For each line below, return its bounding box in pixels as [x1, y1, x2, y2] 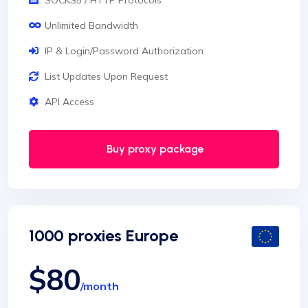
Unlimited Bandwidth [45, 19, 138, 32]
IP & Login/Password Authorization [45, 45, 203, 58]
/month [80, 279, 119, 294]
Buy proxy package [104, 142, 204, 156]
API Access [45, 96, 94, 109]
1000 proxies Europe [29, 225, 178, 246]
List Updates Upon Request [45, 70, 168, 83]
